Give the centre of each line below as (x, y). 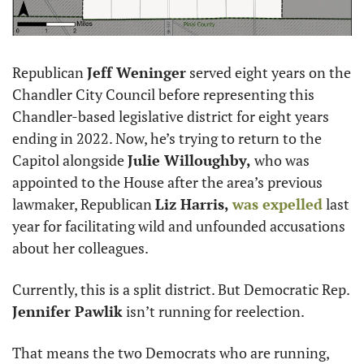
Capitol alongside (70, 160)
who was (280, 160)
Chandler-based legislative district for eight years (171, 117)
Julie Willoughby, (189, 160)
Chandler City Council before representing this (163, 95)
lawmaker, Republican (84, 204)
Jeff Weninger (136, 73)
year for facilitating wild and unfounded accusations (179, 226)
